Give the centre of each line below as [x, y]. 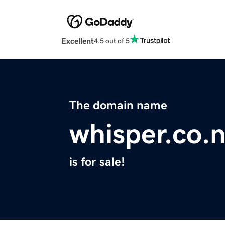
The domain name [118, 106]
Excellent [78, 41]
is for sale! [97, 162]
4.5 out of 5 [112, 40]
